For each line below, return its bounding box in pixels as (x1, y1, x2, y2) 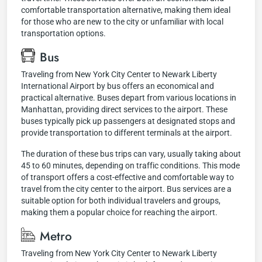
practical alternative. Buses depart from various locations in (21, 93, 236, 102)
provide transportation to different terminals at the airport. (21, 128, 232, 137)
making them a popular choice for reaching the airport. (21, 208, 218, 217)
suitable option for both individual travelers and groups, (21, 196, 220, 205)
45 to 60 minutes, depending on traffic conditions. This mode (21, 161, 240, 170)
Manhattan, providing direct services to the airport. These (21, 105, 227, 114)
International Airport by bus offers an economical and (21, 81, 214, 91)
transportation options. (21, 29, 106, 38)
